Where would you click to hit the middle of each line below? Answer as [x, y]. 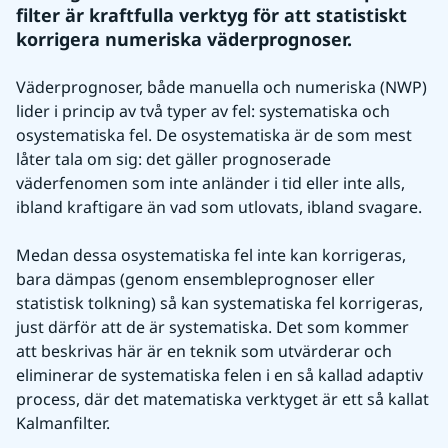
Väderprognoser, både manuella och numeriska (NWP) [221, 87]
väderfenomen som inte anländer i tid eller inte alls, [210, 183]
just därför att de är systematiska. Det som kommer [212, 327]
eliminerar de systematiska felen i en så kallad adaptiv [219, 375]
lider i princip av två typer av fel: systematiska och [203, 111]
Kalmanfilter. [63, 423]
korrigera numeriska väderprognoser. [184, 39]
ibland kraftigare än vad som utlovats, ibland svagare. [219, 207]
